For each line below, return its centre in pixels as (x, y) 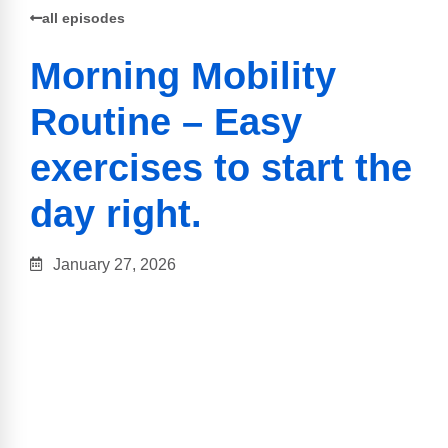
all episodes (83, 18)
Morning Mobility (183, 76)
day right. (116, 214)
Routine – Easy (166, 122)
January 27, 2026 (114, 265)
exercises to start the (221, 168)
